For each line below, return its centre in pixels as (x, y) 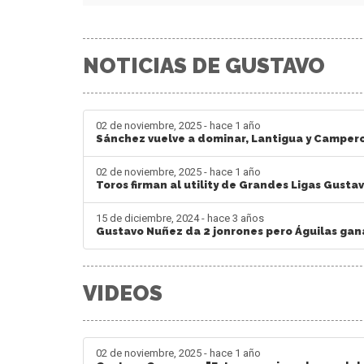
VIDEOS (123, 294)
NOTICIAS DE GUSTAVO (204, 66)
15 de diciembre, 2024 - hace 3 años (180, 219)
